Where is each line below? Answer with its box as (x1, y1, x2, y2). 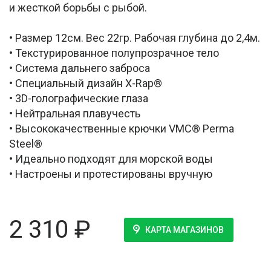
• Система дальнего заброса (9, 62, 150, 75)
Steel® (9, 137, 42, 151)
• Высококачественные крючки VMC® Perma (9, 122, 234, 135)
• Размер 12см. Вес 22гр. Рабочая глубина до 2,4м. (9, 31, 260, 45)
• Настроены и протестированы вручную (9, 168, 212, 181)
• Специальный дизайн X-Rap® (9, 77, 162, 90)
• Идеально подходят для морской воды (9, 152, 213, 166)
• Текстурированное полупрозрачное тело (9, 47, 219, 60)
